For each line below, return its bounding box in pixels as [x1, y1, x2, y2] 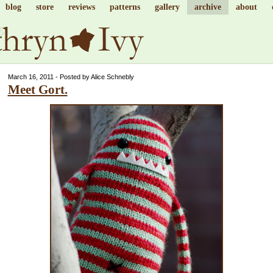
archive [194, 2, 221, 12]
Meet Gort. [7, 82, 68, 97]
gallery [154, 2, 180, 12]
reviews [68, 2, 95, 12]
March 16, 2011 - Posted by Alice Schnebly [7, 73, 134, 80]
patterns [109, 2, 140, 12]
